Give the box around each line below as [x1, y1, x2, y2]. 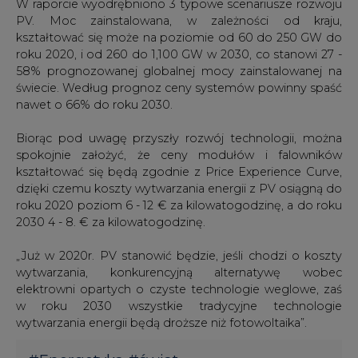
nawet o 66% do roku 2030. [16, 97, 173, 112]
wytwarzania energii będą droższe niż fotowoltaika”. [16, 315, 307, 330]
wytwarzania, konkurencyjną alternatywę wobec [16, 265, 342, 280]
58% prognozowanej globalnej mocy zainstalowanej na [16, 63, 342, 78]
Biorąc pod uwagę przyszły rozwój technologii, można [16, 130, 342, 145]
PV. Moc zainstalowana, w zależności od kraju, [16, 13, 342, 28]
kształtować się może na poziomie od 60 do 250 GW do [16, 30, 342, 45]
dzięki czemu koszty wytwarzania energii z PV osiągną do [16, 181, 342, 196]
